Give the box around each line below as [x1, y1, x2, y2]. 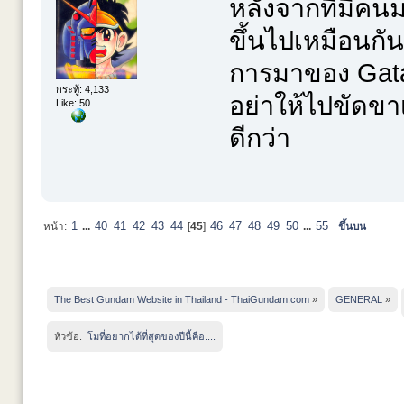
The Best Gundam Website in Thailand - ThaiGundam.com [54, 293, 309, 305]
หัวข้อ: [54, 330, 85, 342]
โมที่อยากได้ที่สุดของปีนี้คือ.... [85, 330, 216, 342]
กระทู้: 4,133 [56, 84, 110, 96]
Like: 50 [56, 97, 91, 109]
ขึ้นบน [337, 220, 366, 233]
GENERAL [335, 293, 382, 305]
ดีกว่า [228, 123, 290, 152]
